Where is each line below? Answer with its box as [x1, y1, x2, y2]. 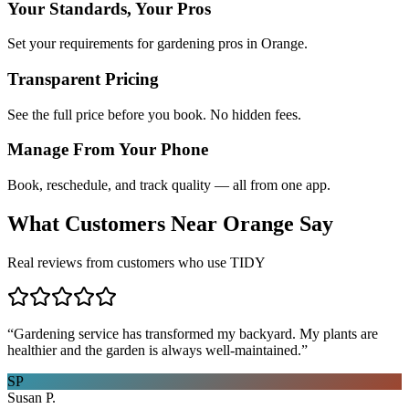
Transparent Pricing [7, 68, 159, 89]
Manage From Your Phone [7, 140, 208, 160]
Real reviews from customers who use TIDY [7, 254, 266, 270]
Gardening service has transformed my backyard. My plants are [14, 325, 378, 341]
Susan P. [7, 389, 56, 405]
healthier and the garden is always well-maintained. [7, 341, 301, 358]
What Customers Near [7, 212, 223, 236]
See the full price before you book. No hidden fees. [7, 106, 301, 122]
